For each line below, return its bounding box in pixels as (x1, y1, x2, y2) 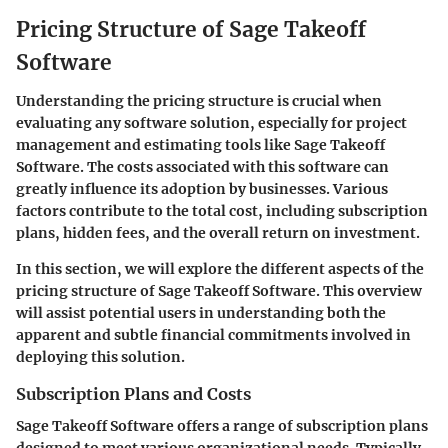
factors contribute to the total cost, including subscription (16, 201, 428, 220)
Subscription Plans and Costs (16, 383, 251, 404)
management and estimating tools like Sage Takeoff (16, 135, 385, 154)
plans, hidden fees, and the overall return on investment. (16, 223, 420, 242)
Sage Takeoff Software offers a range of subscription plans (16, 416, 428, 435)
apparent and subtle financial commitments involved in (16, 325, 411, 344)
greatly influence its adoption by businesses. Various (16, 179, 388, 198)
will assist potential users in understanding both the (16, 303, 386, 322)
